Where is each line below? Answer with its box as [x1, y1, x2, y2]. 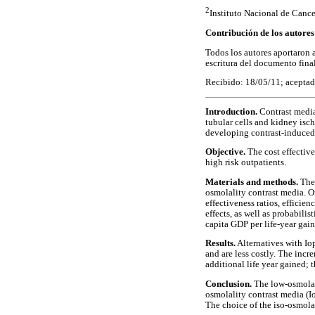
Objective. [205, 147, 245, 157]
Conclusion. [205, 279, 252, 290]
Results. [205, 238, 236, 249]
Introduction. [205, 106, 257, 117]
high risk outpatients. [205, 157, 286, 168]
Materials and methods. [205, 176, 298, 187]
